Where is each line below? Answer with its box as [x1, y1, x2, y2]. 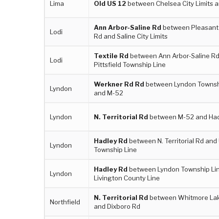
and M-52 [94, 88, 124, 97]
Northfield [50, 197, 81, 206]
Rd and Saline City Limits [94, 32, 168, 40]
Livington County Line [94, 174, 160, 182]
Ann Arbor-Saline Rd [94, 23, 162, 31]
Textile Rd [94, 51, 129, 60]
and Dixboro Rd [94, 202, 141, 210]
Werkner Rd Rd [94, 80, 145, 88]
